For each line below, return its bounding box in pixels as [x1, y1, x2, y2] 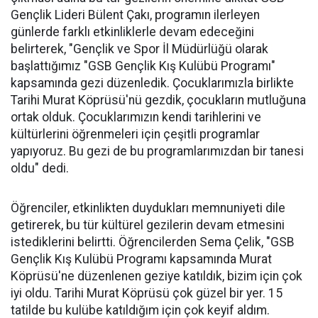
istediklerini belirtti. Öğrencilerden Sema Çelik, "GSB [11, 235, 295, 249]
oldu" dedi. [11, 161, 69, 175]
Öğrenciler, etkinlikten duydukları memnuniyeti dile [11, 201, 285, 215]
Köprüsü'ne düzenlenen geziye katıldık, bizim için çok [11, 269, 302, 283]
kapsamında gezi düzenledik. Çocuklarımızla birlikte [11, 76, 294, 90]
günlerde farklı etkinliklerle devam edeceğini [11, 25, 254, 39]
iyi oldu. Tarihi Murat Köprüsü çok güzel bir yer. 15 [11, 286, 283, 300]
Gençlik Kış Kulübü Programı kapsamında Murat [11, 252, 272, 266]
